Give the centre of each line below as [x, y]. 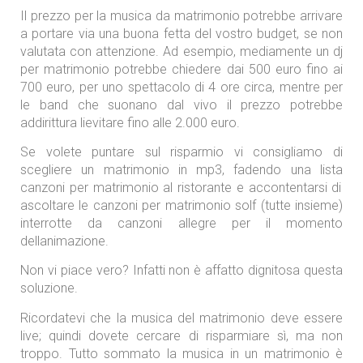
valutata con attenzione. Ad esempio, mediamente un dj [181, 51]
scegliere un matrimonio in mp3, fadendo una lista [181, 170]
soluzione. [49, 288]
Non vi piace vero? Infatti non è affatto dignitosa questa [181, 271]
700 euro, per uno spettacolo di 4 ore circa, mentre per [181, 87]
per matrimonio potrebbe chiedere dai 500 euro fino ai [181, 69]
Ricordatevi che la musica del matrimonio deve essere [181, 318]
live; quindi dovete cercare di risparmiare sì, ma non [181, 335]
